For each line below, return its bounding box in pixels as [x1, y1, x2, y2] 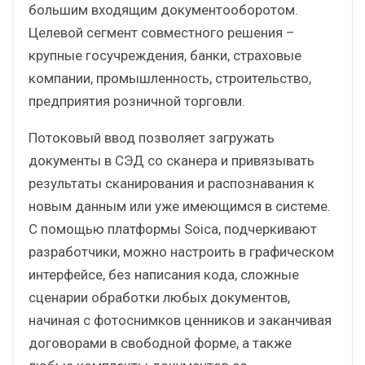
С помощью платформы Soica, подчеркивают [29, 220, 317, 237]
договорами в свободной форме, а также [29, 334, 292, 351]
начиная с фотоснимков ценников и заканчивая [29, 311, 332, 328]
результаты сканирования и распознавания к [29, 174, 314, 191]
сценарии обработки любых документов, [29, 288, 290, 306]
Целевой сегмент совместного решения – [29, 24, 295, 41]
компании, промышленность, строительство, [29, 69, 311, 86]
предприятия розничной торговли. [29, 92, 245, 109]
